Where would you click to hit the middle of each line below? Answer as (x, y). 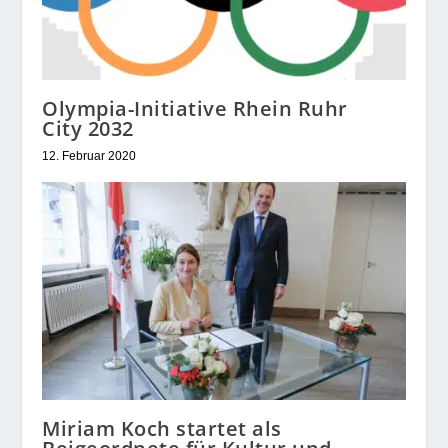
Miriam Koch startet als (162, 429)
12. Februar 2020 (89, 156)
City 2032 (88, 129)
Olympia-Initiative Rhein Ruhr (195, 109)
